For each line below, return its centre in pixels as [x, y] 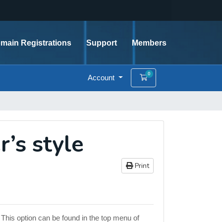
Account [102, 78]
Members [149, 43]
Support [102, 43]
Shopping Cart [170, 77]
